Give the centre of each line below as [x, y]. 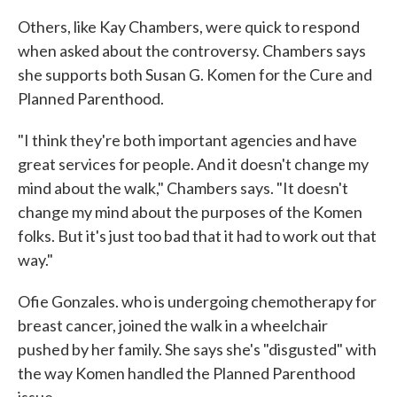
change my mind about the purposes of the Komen [190, 212]
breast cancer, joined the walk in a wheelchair [173, 326]
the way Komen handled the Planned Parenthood [187, 374]
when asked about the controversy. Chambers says [192, 51]
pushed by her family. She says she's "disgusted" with [197, 350]
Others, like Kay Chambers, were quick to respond [189, 27]
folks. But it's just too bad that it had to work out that [197, 236]
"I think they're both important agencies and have [187, 140]
